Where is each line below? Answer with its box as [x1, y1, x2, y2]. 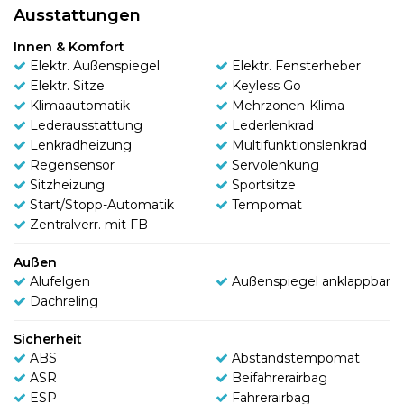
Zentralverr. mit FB [30, 216, 148, 233]
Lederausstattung [30, 116, 142, 133]
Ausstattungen [14, 5, 141, 25]
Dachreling [30, 292, 98, 309]
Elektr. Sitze [30, 77, 105, 94]
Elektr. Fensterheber [232, 57, 361, 74]
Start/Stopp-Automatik [30, 196, 174, 213]
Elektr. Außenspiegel [30, 57, 160, 74]
